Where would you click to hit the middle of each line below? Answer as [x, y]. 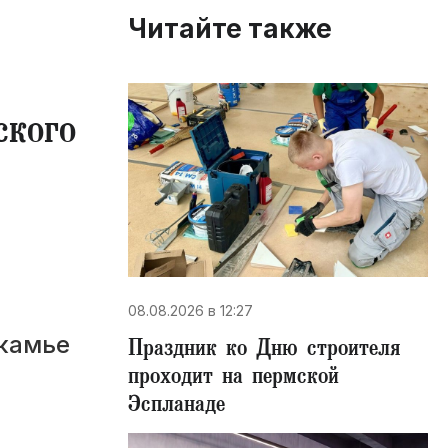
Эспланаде [176, 407]
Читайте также [230, 29]
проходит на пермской [233, 379]
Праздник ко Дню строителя [264, 351]
